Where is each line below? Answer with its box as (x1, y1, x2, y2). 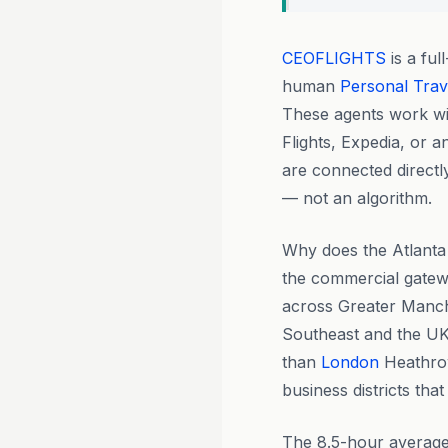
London (321, 352, 379, 372)
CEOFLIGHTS (282, 48, 386, 68)
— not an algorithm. (282, 188, 432, 208)
